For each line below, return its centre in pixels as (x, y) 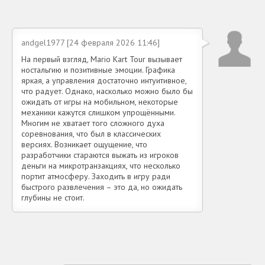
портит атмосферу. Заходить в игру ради (96, 176)
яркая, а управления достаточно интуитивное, (104, 80)
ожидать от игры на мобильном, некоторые (100, 101)
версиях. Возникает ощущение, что (84, 144)
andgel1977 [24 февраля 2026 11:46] (91, 42)
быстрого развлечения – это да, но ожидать (102, 187)
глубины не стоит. (53, 197)
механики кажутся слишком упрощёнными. (98, 112)
